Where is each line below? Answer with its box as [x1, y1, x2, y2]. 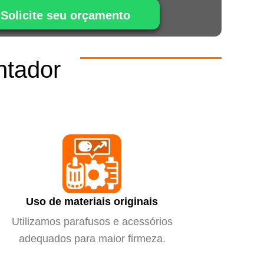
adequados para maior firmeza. [18, 232, 166, 245]
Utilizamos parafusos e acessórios [11, 215, 173, 227]
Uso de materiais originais [26, 195, 158, 207]
